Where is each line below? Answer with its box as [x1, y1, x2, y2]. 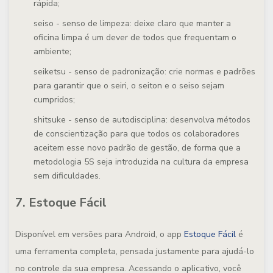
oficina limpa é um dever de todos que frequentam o [34, 32, 236, 43]
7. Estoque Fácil [15, 194, 107, 211]
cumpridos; [34, 94, 75, 105]
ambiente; [34, 46, 71, 57]
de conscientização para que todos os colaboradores [34, 128, 239, 140]
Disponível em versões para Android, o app [15, 229, 184, 240]
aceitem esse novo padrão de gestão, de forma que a [34, 142, 241, 154]
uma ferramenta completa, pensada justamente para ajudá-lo [15, 246, 254, 257]
